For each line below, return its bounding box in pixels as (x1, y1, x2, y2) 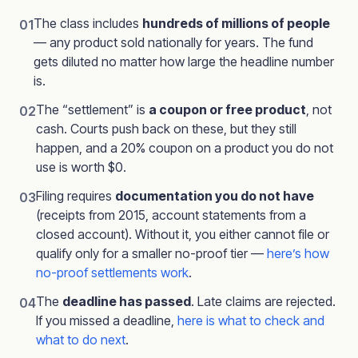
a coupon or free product (149, 101, 306, 117)
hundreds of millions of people (142, 15, 330, 31)
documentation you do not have (115, 188, 314, 204)
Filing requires (36, 188, 115, 204)
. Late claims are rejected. (191, 293, 336, 309)
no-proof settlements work (36, 265, 189, 280)
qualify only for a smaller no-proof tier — (36, 245, 267, 261)
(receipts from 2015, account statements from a (36, 207, 306, 223)
